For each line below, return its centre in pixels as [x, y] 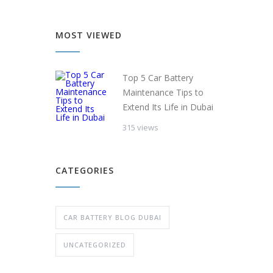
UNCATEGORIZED [95, 244]
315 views [140, 127]
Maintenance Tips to [163, 92]
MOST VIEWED [89, 35]
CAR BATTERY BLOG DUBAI [112, 217]
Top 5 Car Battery [158, 77]
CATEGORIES [85, 170]
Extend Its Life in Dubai [168, 107]
